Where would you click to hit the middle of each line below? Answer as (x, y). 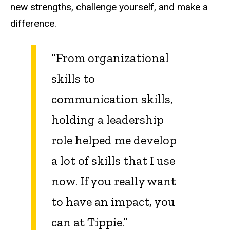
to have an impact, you (113, 202)
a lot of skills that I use (113, 161)
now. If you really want (114, 181)
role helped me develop (114, 140)
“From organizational (110, 58)
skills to (73, 79)
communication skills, (112, 99)
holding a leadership (108, 120)
